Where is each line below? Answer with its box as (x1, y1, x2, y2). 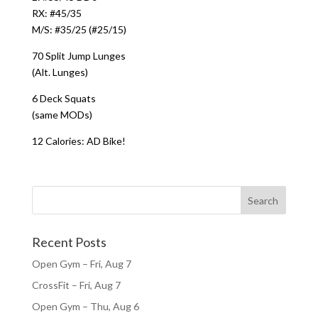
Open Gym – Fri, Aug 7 (31, 258, 131, 270)
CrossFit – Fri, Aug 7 (31, 279, 121, 291)
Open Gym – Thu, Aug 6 (31, 300, 139, 312)
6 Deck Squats (31, 92, 96, 104)
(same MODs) (31, 109, 92, 121)
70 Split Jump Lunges (31, 50, 126, 62)
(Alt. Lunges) (31, 66, 88, 78)
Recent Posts (31, 234, 106, 250)
